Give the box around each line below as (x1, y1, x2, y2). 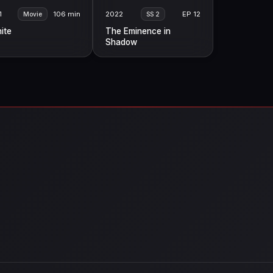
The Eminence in (105, 26, 171, 37)
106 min (52, 9, 80, 18)
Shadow (105, 37, 137, 48)
